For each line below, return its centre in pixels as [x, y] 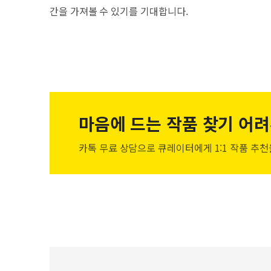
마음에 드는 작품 [138, 123]
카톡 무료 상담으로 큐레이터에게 [145, 148]
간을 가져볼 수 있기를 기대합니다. [119, 11]
